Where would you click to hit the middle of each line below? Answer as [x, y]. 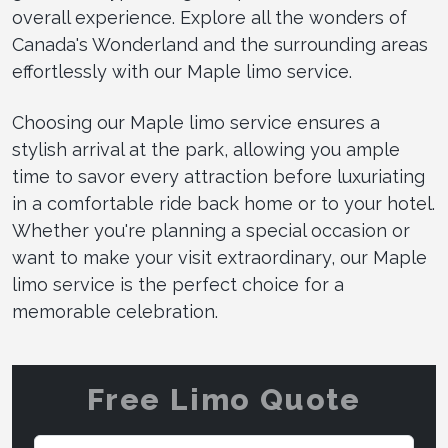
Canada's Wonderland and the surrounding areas [220, 44]
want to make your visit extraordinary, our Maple [219, 257]
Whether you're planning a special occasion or [211, 230]
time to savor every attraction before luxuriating [218, 176]
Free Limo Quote [224, 399]
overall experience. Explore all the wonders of [209, 17]
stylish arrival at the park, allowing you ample [206, 149]
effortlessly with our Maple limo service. [182, 71]
